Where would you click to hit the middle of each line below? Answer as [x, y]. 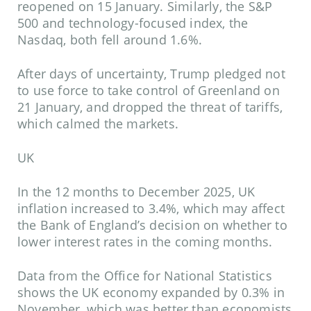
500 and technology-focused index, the [133, 23]
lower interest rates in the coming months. [147, 242]
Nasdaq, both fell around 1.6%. [112, 40]
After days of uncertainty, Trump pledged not [151, 74]
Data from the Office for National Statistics [145, 276]
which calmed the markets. [100, 124]
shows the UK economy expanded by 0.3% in [151, 293]
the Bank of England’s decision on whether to [152, 225]
